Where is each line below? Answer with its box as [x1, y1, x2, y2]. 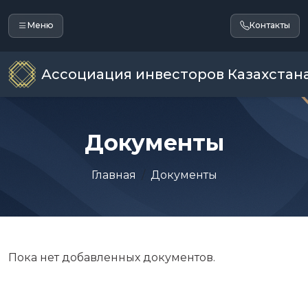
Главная [91, 168, 136, 181]
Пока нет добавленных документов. [8, 250, 215, 264]
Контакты [250, 20, 291, 31]
